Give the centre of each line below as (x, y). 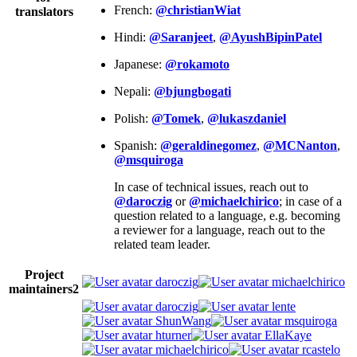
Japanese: (139, 64)
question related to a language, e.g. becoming (227, 215)
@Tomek (176, 118)
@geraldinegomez (208, 145)
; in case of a (310, 201)
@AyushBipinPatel (271, 37)
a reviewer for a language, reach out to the (220, 229)
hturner (172, 335)
